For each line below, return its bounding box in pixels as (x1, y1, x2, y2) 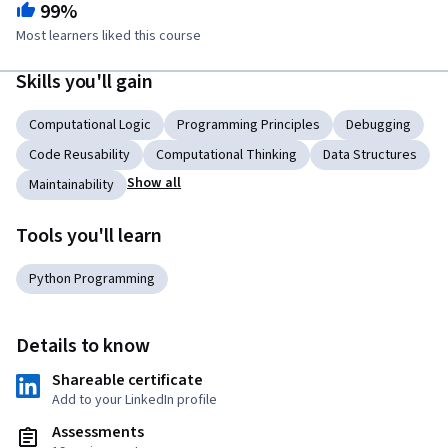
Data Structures (323, 145, 417, 166)
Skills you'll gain (16, 68, 153, 97)
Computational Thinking (156, 145, 297, 166)
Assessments (52, 421, 144, 444)
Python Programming (29, 269, 155, 290)
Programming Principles (177, 115, 320, 136)
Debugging (346, 115, 411, 136)
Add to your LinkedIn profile (52, 390, 217, 411)
